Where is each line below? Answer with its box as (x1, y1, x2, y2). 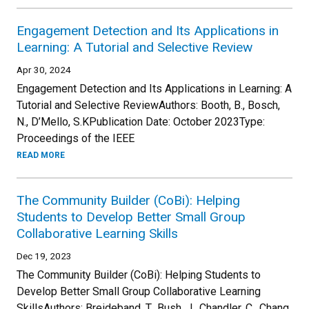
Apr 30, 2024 (17, 64, 71, 75)
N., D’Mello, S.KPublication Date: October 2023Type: (17, 115, 265, 128)
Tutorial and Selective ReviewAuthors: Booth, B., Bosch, (17, 99, 280, 112)
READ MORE (17, 150, 65, 160)
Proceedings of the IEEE (17, 132, 137, 145)
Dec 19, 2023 (17, 250, 72, 261)
